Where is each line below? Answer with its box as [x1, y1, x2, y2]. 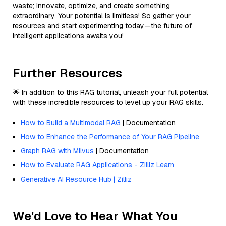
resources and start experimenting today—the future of [13, 21, 192, 30]
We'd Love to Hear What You [13, 208, 178, 224]
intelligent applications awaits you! [13, 31, 124, 40]
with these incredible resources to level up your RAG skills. [13, 97, 203, 107]
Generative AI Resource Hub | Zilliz [21, 174, 132, 184]
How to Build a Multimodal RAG [21, 118, 121, 127]
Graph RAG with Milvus [21, 146, 94, 155]
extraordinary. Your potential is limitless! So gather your [13, 11, 191, 20]
